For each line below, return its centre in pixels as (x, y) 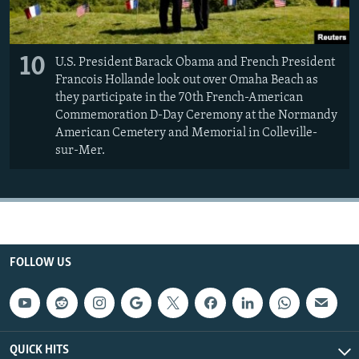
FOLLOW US (40, 262)
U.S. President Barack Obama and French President (195, 62)
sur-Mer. (80, 150)
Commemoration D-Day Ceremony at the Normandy (196, 115)
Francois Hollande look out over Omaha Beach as (187, 80)
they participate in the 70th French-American (179, 97)
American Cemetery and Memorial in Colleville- (186, 133)
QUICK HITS (39, 351)
